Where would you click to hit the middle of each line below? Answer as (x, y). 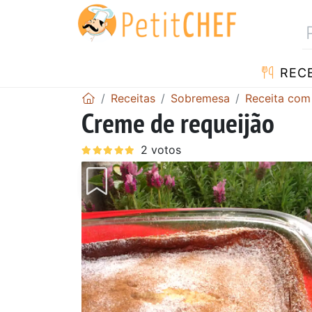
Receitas (133, 98)
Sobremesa (200, 98)
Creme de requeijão (178, 122)
